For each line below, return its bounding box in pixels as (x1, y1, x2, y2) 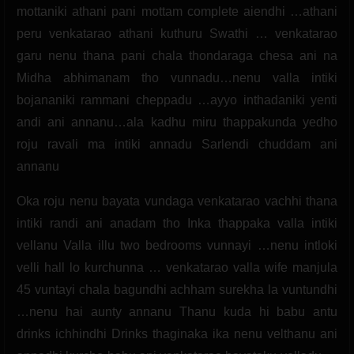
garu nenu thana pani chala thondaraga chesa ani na (17, 48, 337, 62)
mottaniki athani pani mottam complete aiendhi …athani (17, 4, 337, 18)
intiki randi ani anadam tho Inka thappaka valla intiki (17, 216, 337, 230)
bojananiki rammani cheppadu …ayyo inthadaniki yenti (17, 92, 337, 107)
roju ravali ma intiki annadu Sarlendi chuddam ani (17, 137, 337, 151)
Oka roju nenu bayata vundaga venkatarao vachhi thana (17, 194, 337, 208)
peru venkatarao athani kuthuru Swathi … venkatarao (17, 26, 337, 40)
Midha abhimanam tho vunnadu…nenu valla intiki (17, 70, 337, 85)
